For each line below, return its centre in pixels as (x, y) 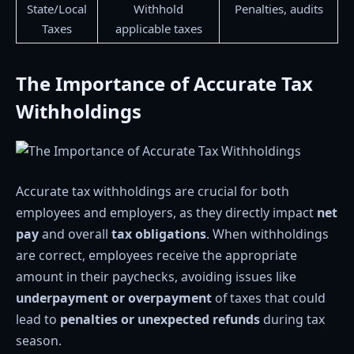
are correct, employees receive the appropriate (156, 256)
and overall (75, 234)
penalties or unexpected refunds (160, 320)
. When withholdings (267, 234)
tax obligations (159, 234)
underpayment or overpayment (114, 298)
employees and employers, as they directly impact (166, 213)
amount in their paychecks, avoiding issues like (156, 277)
